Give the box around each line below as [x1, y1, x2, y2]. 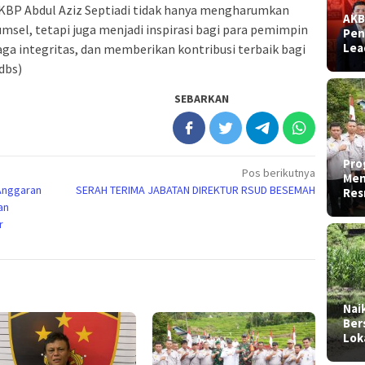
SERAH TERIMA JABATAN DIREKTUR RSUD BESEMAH [76, 182, 316, 198]
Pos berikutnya [242, 165, 316, 181]
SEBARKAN [174, 91, 230, 107]
